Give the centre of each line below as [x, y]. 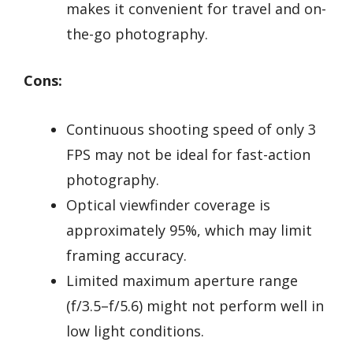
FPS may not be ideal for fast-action [188, 155]
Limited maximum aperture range [182, 281]
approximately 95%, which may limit [189, 230]
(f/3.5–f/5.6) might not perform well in [195, 306]
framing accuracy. [126, 256]
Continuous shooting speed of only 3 [191, 130]
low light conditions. [135, 331]
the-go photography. [137, 33]
